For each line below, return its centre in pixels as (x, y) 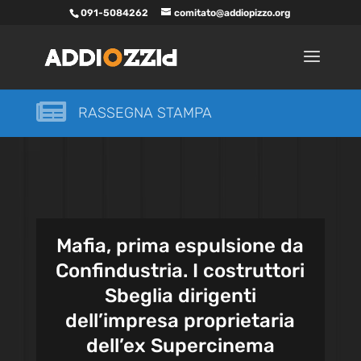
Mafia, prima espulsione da (180, 246)
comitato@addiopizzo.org (233, 13)
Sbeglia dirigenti (180, 296)
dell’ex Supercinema (180, 346)
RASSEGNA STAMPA (145, 113)
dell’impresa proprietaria (180, 321)
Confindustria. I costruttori (180, 271)
